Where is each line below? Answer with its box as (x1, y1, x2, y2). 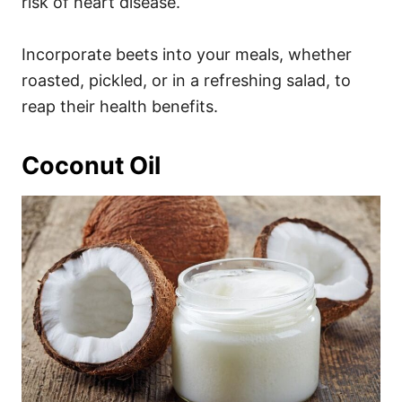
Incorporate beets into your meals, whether (22, 45, 352, 65)
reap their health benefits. (22, 97, 218, 117)
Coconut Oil (22, 151, 161, 181)
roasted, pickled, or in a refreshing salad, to (22, 71, 351, 91)
